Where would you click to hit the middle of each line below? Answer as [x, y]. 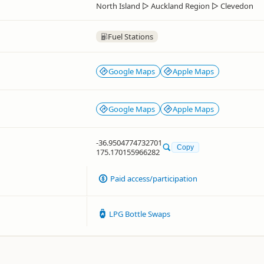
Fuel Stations [131, 37]
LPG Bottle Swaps [140, 214]
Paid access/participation [154, 179]
